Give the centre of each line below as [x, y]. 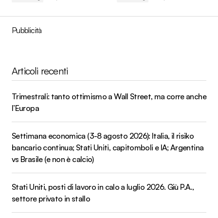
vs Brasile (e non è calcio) [53, 159]
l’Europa [25, 108]
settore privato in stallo [51, 198]
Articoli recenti [40, 71]
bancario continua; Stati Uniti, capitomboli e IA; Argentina [108, 147]
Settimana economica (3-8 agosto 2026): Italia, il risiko [103, 136]
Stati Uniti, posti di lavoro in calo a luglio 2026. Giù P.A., [103, 187]
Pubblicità [27, 30]
